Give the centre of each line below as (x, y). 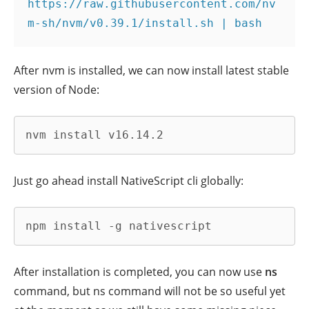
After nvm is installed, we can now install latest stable (151, 71)
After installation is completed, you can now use (139, 271)
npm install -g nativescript (119, 226)
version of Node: (57, 90)
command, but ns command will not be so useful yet (150, 291)
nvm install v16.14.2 (94, 135)
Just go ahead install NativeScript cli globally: (129, 180)
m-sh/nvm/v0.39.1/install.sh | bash (145, 23)
